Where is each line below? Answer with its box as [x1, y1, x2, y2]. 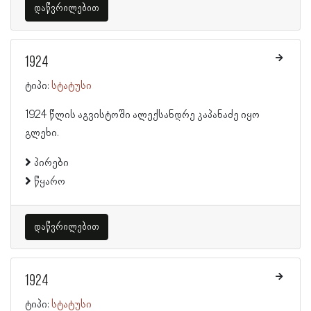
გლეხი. [25, 127, 59, 140]
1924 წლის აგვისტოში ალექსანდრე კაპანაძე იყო [25, 109, 260, 121]
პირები [34, 157, 69, 169]
